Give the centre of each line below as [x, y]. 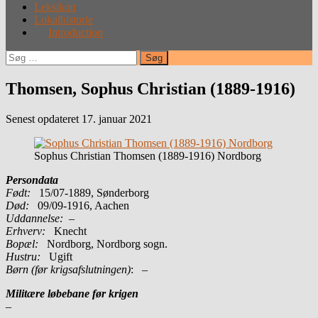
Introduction [76, 32]
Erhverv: [30, 231]
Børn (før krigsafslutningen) [68, 269]
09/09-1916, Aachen [83, 205]
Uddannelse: [37, 218]
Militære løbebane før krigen [72, 293]
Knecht [70, 231]
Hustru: [23, 256]
